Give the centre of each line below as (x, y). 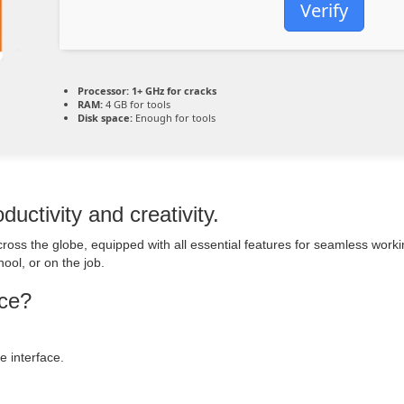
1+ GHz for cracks (173, 91)
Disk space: (105, 118)
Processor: (103, 91)
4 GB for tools (137, 104)
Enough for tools (174, 118)
